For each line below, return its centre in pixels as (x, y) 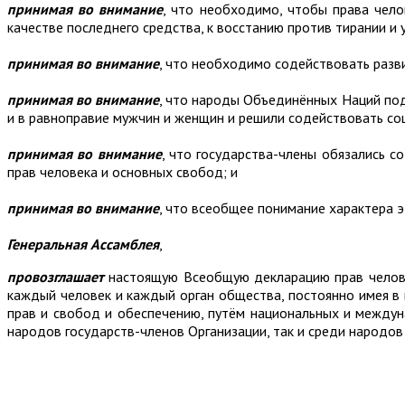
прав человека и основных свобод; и (122, 172)
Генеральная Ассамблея (83, 245)
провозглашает (56, 277)
